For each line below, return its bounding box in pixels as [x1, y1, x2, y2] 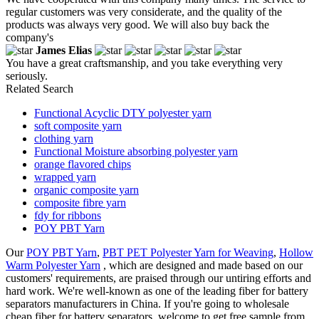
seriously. [6, 69, 48, 82]
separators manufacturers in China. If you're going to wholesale [6, 297, 289, 310]
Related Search [6, 82, 73, 95]
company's [6, 31, 53, 43]
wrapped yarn [34, 170, 96, 183]
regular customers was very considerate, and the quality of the [6, 5, 282, 18]
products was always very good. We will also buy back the [6, 18, 269, 31]
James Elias [36, 43, 92, 56]
